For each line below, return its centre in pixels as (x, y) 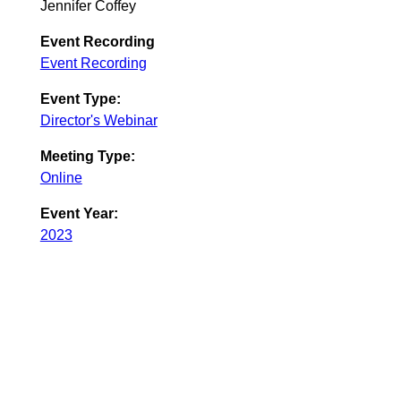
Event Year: (79, 214)
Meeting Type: (87, 157)
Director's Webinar (98, 121)
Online (61, 178)
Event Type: (80, 99)
